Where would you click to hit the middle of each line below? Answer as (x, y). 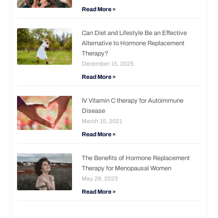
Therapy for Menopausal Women (127, 168)
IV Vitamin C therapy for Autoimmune (133, 100)
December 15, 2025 (108, 64)
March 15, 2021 (102, 121)
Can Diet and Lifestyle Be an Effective (135, 33)
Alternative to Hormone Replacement (133, 43)
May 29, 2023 (100, 178)
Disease (94, 111)
